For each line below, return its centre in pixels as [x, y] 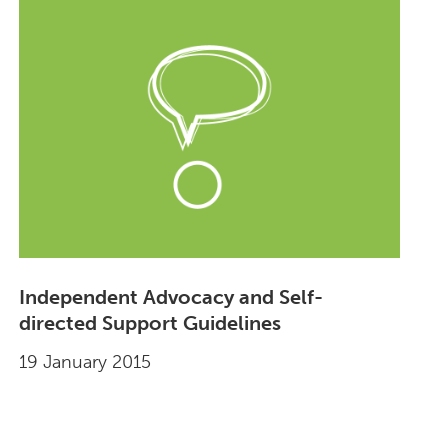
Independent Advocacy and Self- [170, 297]
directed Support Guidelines [149, 323]
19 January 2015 [84, 362]
